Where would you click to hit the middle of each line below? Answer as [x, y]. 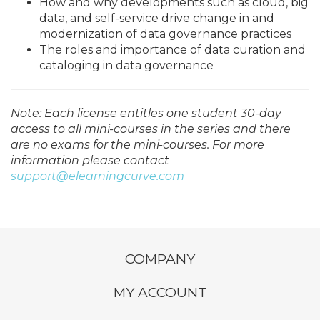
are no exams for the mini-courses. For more [137, 144]
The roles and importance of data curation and [172, 49]
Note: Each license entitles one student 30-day [146, 113]
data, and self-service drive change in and [157, 18]
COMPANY [160, 259]
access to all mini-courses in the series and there [151, 129]
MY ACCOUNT [160, 292]
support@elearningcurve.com [97, 176]
